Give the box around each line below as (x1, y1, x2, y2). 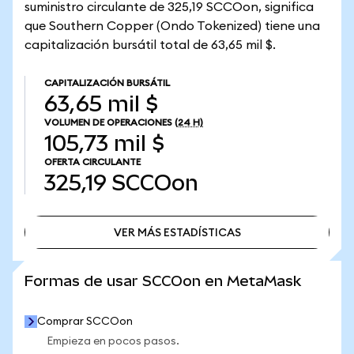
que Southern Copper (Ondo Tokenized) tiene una (24, 20, 320, 32)
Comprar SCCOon (37, 316, 133, 327)
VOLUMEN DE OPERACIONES (44, 118, 172, 127)
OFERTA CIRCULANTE (44, 157, 141, 167)
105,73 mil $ (44, 131, 164, 156)
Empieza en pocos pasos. (47, 336, 179, 347)
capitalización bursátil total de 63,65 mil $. (24, 39, 276, 51)
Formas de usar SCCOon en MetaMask (24, 273, 301, 289)
